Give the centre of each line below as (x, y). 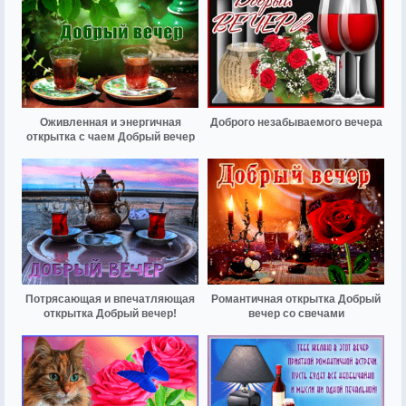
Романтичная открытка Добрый (296, 300)
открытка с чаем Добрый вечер (110, 136)
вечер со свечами (296, 314)
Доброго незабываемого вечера (296, 122)
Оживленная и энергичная (110, 122)
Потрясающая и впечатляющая (110, 300)
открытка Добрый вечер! (110, 314)
